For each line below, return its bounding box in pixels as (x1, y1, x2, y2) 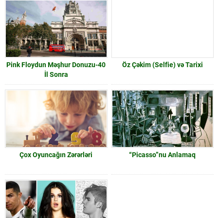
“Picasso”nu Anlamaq (129, 150, 196, 159)
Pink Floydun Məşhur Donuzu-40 (6, 60, 106, 69)
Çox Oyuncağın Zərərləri (19, 150, 93, 159)
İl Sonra (44, 70, 68, 78)
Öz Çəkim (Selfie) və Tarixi (122, 60, 203, 69)
